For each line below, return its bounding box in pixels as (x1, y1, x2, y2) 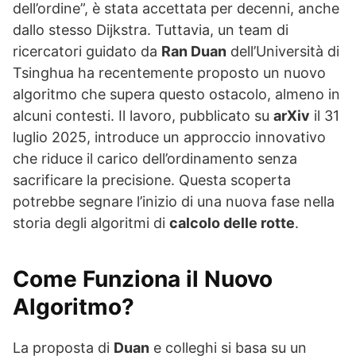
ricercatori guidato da (13, 43, 161, 60)
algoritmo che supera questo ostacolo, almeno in (13, 86, 340, 103)
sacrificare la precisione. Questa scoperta (13, 172, 291, 189)
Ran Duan (161, 43, 226, 60)
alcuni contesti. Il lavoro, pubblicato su (13, 107, 273, 125)
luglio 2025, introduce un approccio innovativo (13, 129, 326, 146)
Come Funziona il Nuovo (13, 265, 273, 293)
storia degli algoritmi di (13, 215, 169, 232)
